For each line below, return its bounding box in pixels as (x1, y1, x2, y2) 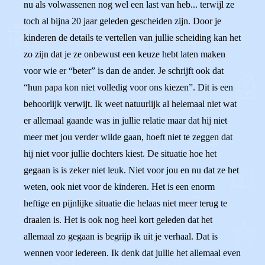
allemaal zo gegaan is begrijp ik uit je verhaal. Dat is (24, 231, 218, 241)
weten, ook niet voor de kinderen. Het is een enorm (24, 182, 215, 192)
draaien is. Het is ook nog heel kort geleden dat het (24, 215, 212, 225)
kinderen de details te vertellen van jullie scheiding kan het (24, 33, 241, 43)
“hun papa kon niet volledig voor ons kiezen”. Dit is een (24, 82, 233, 92)
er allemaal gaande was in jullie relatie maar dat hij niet (24, 115, 227, 125)
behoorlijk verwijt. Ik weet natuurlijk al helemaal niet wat (24, 99, 237, 109)
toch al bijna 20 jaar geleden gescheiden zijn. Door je (24, 16, 221, 26)
